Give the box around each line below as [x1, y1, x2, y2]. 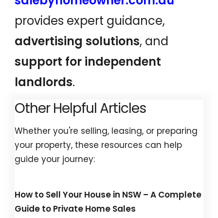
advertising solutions [15, 33, 140, 49]
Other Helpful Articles [15, 98, 146, 118]
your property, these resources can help [15, 139, 182, 151]
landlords [15, 74, 73, 90]
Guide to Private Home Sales [15, 202, 136, 215]
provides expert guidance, [15, 13, 165, 29]
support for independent [15, 54, 161, 70]
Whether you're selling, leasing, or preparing [15, 125, 198, 137]
